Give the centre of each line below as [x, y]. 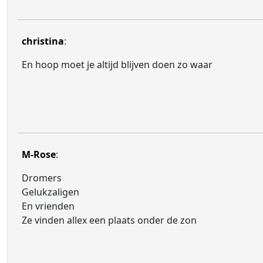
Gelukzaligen [50, 192]
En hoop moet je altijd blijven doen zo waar [117, 65]
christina [43, 41]
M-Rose [39, 154]
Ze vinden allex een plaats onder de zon [109, 220]
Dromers [42, 178]
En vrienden [48, 206]
